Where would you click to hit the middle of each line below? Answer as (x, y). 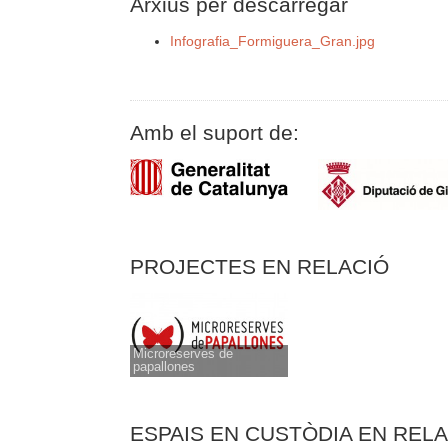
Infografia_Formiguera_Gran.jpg (272, 40)
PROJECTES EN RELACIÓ (259, 266)
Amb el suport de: (214, 132)
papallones (164, 366)
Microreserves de (183, 353)
